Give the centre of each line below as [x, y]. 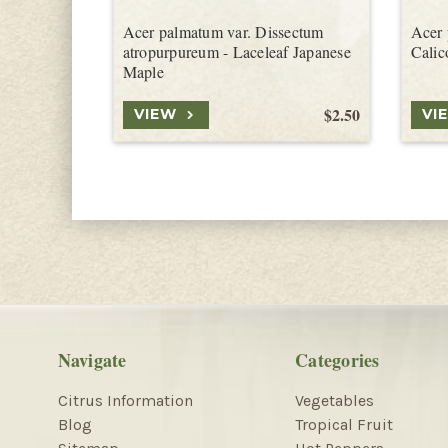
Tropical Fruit [344, 424]
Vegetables [334, 400]
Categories [337, 359]
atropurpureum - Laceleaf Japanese [236, 51]
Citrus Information [125, 400]
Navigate [92, 359]
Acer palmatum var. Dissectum [223, 31]
